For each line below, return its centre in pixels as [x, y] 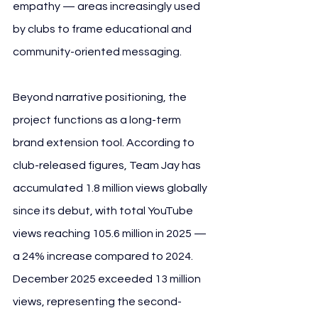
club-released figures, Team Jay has [108, 165]
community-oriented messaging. [97, 51]
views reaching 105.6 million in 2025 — [111, 233]
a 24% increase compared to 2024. [104, 256]
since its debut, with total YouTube [104, 210]
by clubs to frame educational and [103, 29]
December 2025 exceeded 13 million [108, 279]
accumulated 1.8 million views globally [111, 188]
